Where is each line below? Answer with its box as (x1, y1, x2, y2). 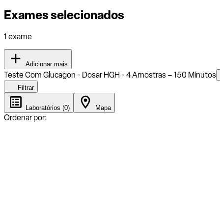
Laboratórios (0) (24, 104, 70, 111)
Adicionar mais (24, 60, 68, 68)
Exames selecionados (4, 7, 124, 22)
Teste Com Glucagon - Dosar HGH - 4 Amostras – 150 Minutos (4, 70, 216, 80)
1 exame (4, 31, 32, 41)
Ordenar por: (4, 112, 47, 122)
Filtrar (16, 83, 34, 91)
